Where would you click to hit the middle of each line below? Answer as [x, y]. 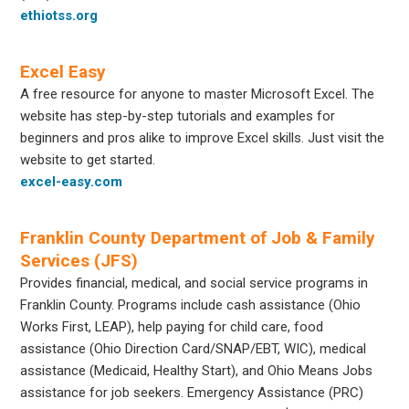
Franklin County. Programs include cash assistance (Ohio [191, 304]
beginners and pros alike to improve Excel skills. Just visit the [203, 137]
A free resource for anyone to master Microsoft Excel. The [198, 94]
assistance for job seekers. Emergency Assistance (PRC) [192, 392]
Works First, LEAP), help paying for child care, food [172, 326]
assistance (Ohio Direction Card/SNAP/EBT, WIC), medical [194, 348]
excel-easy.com [72, 181]
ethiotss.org [59, 15]
